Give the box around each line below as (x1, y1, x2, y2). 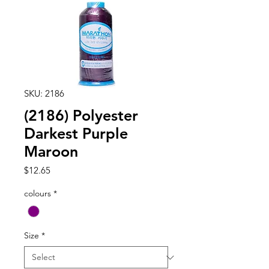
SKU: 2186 (24, 88, 64, 99)
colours (24, 188, 51, 199)
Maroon (24, 142, 78, 160)
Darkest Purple (24, 124, 128, 142)
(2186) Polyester (24, 106, 138, 124)
